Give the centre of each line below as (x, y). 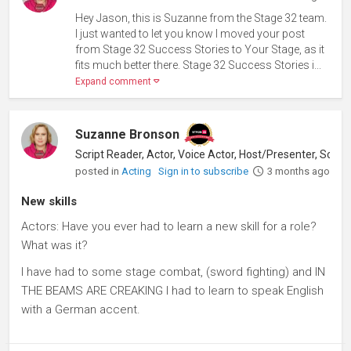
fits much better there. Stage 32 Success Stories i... (199, 65)
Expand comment (115, 81)
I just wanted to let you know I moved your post (190, 33)
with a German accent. (81, 309)
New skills (49, 201)
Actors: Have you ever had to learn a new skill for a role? (169, 226)
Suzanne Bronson (128, 134)
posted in (99, 170)
